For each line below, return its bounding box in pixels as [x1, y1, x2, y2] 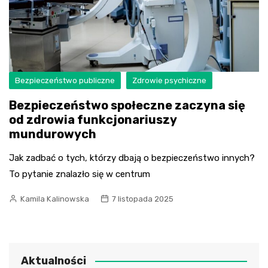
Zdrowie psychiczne [132, 75, 206, 85]
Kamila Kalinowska [20, 194, 89, 203]
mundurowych [9, 126, 96, 141]
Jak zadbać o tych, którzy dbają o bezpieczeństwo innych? [9, 152, 255, 163]
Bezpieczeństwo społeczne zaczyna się [9, 98, 245, 112]
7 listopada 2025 [112, 194, 173, 203]
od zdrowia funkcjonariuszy [9, 112, 176, 127]
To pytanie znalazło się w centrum [9, 168, 150, 179]
